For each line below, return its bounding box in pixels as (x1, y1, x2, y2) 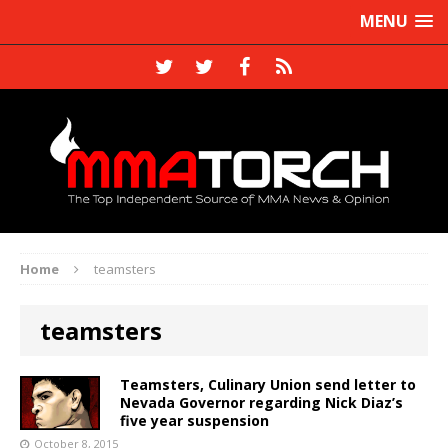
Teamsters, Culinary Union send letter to (120, 374, 416, 394)
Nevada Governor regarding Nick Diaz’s (120, 392, 403, 412)
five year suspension (120, 410, 269, 430)
